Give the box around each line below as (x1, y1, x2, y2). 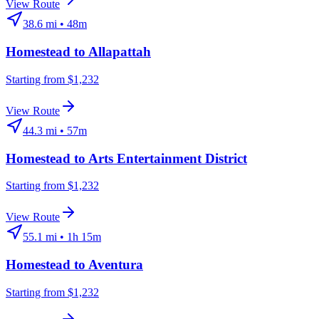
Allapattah (88, 44, 151, 60)
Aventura (88, 256, 143, 272)
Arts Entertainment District (88, 150, 247, 166)
